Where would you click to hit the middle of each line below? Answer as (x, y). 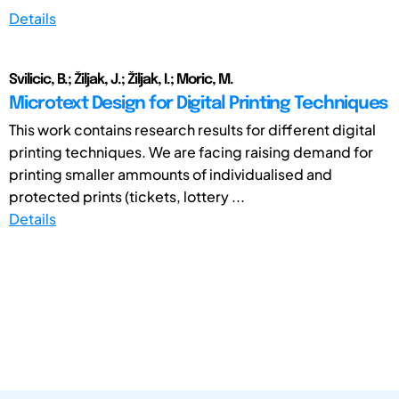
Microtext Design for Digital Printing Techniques (198, 103)
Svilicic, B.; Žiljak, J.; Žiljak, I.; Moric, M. (121, 79)
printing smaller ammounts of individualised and (171, 174)
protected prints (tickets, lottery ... (127, 196)
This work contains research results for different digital (192, 129)
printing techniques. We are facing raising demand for (191, 151)
